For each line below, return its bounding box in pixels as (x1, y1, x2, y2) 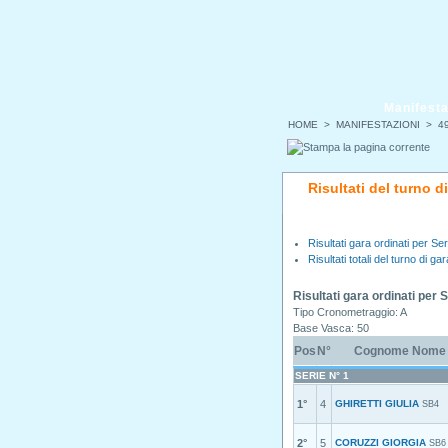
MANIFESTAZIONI (336, 119, 420, 131)
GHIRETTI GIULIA (335, 398, 419, 409)
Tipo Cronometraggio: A (293, 306, 407, 318)
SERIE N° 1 (295, 370, 349, 381)
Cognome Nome (353, 344, 446, 358)
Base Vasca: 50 (293, 322, 369, 334)
